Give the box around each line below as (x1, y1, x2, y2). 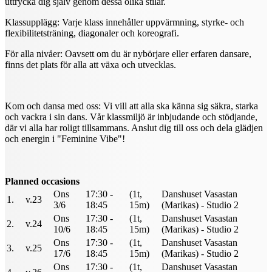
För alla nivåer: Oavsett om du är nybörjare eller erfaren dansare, (5, 48, 251, 59)
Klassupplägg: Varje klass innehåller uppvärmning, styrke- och (5, 16, 244, 27)
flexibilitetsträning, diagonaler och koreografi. (5, 27, 179, 38)
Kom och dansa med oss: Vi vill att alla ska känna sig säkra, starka (5, 100, 258, 111)
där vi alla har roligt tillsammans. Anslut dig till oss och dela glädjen (5, 122, 263, 133)
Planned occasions (5, 175, 80, 186)
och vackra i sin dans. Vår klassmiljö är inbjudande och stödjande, (5, 111, 257, 122)
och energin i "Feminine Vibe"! (5, 133, 125, 144)
